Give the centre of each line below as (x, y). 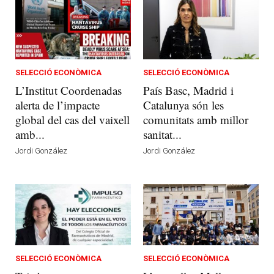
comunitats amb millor (196, 119)
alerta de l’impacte (57, 105)
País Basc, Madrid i (188, 90)
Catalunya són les (183, 105)
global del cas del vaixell (72, 119)
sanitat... (162, 134)
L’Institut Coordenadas (68, 90)
